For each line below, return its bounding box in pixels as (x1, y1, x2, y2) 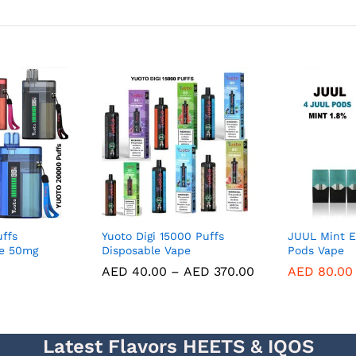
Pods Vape (288, 243, 344, 257)
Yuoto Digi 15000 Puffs (102, 229, 224, 242)
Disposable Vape (102, 243, 191, 257)
